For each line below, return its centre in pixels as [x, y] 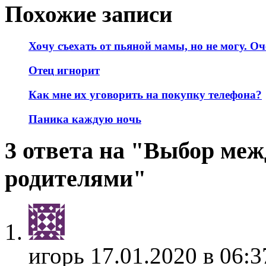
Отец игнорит [64, 71]
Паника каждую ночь [85, 119]
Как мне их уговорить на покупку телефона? [145, 94]
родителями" [75, 179]
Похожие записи [88, 14]
